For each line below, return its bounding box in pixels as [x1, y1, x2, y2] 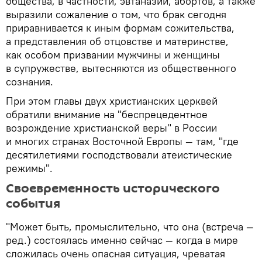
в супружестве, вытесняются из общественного [6, 61, 236, 75]
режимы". [6, 161, 53, 175]
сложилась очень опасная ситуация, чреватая [6, 247, 225, 261]
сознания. [6, 75, 53, 89]
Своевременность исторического [6, 180, 220, 198]
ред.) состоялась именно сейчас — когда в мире [6, 233, 238, 247]
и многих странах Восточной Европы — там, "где [6, 135, 239, 149]
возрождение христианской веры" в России [6, 121, 217, 135]
